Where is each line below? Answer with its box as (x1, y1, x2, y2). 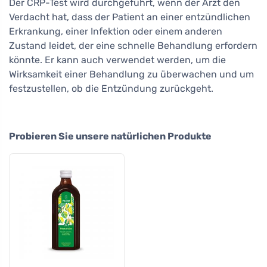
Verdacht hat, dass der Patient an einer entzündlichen (9, 11, 250, 23)
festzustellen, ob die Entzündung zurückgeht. (9, 83, 213, 95)
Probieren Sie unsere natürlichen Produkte (9, 131, 212, 142)
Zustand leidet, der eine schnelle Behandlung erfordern (9, 40, 257, 52)
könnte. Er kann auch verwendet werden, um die (9, 54, 226, 66)
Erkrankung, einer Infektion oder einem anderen (9, 26, 222, 38)
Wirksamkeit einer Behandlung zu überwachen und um (9, 69, 254, 80)
